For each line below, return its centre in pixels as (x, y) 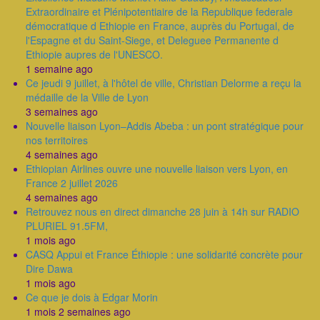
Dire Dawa (49, 269)
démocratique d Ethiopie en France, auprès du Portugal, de (160, 26)
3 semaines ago (62, 111)
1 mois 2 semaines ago (78, 311)
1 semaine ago (59, 69)
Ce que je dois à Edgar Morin (92, 297)
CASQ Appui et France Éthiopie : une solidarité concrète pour (164, 254)
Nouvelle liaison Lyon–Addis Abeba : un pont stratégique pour (165, 126)
